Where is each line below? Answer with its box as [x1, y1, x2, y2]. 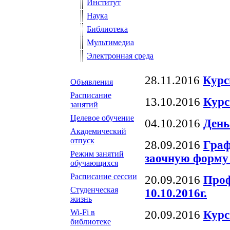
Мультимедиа [87, 38, 134, 47]
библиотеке [70, 217, 111, 226]
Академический [70, 127, 126, 136]
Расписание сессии [70, 172, 137, 181]
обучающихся [70, 159, 118, 168]
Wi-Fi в [70, 208, 95, 217]
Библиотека [87, 25, 128, 34]
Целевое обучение [70, 113, 134, 123]
